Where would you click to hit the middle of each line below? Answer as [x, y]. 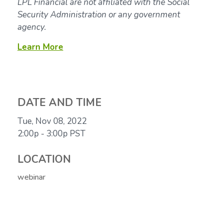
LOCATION [44, 159]
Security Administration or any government [99, 14]
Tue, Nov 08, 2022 [52, 121]
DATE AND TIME [59, 103]
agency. [32, 27]
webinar [31, 177]
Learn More [40, 47]
